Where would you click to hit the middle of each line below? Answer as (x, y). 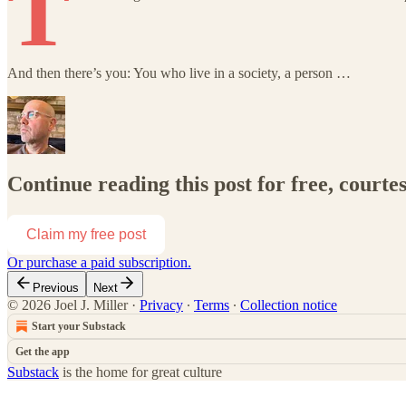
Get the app (43, 351)
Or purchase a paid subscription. (99, 262)
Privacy (161, 304)
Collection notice (289, 304)
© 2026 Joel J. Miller (68, 304)
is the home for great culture (140, 372)
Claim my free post (86, 234)
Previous (56, 287)
